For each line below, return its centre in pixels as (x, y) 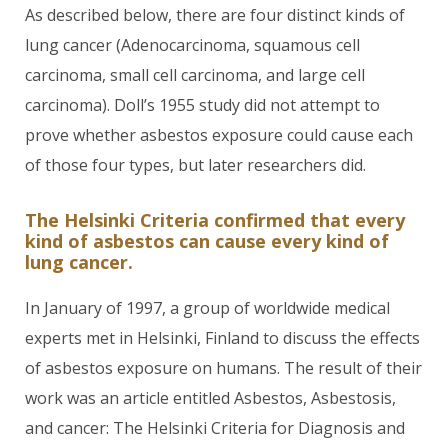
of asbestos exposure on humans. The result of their (223, 368)
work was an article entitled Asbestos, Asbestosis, (210, 398)
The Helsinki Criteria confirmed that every (215, 220)
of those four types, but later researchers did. (195, 165)
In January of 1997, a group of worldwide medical (207, 308)
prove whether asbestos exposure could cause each (219, 135)
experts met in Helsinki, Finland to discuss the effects (222, 338)
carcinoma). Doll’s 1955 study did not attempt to (202, 105)
